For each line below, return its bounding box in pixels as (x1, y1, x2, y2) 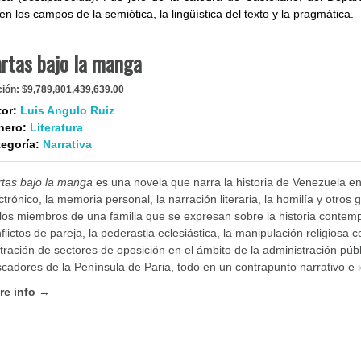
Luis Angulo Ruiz (19, 104, 114, 117)
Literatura (29, 121, 83, 134)
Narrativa (42, 138, 92, 151)
